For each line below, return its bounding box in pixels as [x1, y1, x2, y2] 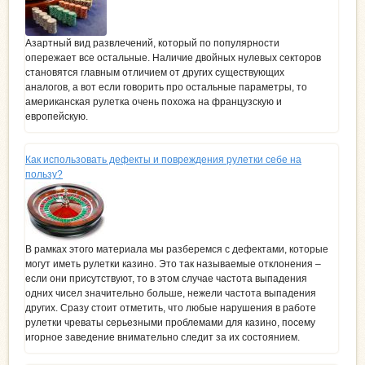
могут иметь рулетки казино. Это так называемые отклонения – [25, 257, 321, 270]
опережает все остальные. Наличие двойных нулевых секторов [25, 51, 321, 64]
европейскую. [25, 110, 88, 122]
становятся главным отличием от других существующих [25, 66, 284, 78]
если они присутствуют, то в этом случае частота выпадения [25, 272, 307, 284]
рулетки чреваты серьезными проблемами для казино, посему [25, 316, 315, 328]
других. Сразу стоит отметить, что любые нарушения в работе [25, 301, 316, 314]
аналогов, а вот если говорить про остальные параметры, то [25, 81, 307, 93]
